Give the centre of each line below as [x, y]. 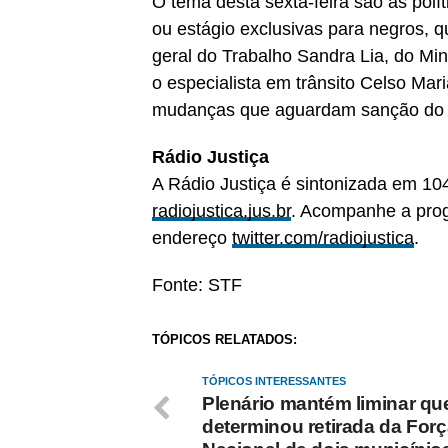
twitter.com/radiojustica [323, 238]
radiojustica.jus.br [221, 211]
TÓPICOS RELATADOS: [224, 339]
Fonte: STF [197, 285]
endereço [192, 238]
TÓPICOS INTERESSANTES [274, 381]
